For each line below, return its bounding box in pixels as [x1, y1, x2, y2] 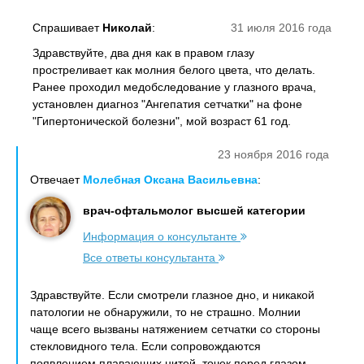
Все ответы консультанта [83, 251, 219, 264]
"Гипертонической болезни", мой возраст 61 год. [32, 115, 291, 128]
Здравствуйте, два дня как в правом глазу [32, 46, 254, 59]
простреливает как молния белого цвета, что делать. [32, 63, 315, 76]
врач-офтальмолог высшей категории [83, 204, 305, 217]
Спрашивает [32, 21, 102, 34]
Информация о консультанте [83, 230, 240, 243]
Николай [102, 21, 152, 34]
